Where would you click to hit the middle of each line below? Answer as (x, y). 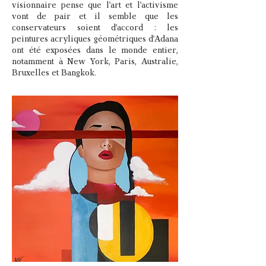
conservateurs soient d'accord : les (95, 28)
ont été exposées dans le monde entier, (95, 51)
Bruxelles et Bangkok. (56, 73)
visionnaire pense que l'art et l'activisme (95, 6)
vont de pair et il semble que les (95, 17)
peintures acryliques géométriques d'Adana (95, 39)
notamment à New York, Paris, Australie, (95, 62)
